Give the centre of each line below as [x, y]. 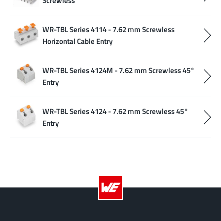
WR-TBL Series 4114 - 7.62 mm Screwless [109, 30]
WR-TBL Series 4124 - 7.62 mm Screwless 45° [115, 111]
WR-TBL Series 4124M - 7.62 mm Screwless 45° [118, 71]
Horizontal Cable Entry [77, 41]
